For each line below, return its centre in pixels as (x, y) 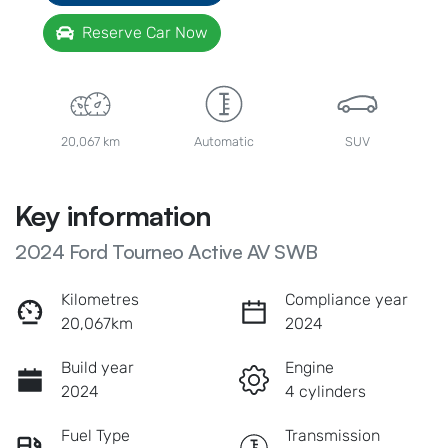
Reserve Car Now (145, 32)
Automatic (223, 141)
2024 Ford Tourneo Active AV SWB (166, 251)
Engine (309, 367)
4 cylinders (325, 391)
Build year (97, 367)
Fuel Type (95, 435)
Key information (113, 215)
